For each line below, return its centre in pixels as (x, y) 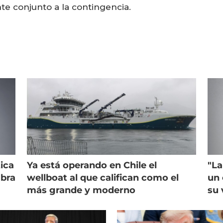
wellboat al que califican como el (103, 178)
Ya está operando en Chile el (92, 166)
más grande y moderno (81, 190)
